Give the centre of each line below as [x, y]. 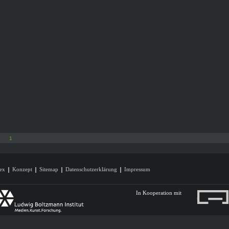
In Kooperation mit [159, 193]
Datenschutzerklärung [91, 169]
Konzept [22, 169]
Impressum [137, 169]
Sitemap [49, 169]
